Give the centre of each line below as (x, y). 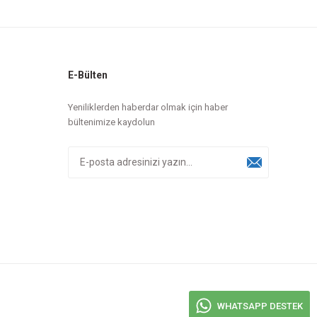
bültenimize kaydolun (111, 122)
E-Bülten (87, 75)
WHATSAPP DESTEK (260, 306)
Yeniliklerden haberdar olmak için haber (148, 107)
